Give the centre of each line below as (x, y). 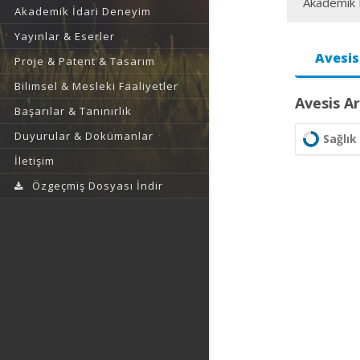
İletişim (35, 161)
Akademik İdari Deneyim (83, 12)
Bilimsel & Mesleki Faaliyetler (96, 86)
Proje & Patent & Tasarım (85, 61)
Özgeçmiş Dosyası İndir (98, 186)
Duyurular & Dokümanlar (84, 136)
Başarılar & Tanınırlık (73, 111)
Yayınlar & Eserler (65, 37)
